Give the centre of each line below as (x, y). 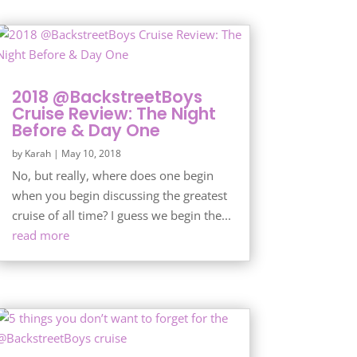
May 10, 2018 (91, 154)
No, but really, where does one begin (112, 176)
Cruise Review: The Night (114, 114)
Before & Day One (86, 131)
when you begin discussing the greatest (119, 196)
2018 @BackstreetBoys (107, 97)
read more (40, 235)
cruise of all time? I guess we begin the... (121, 216)
